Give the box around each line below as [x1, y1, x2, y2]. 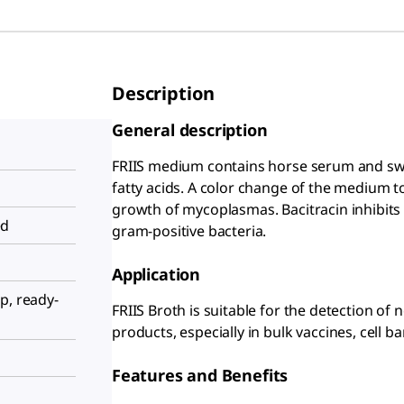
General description [112, 119, 268, 141]
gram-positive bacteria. [112, 221, 267, 241]
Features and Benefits [112, 364, 289, 386]
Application [112, 263, 201, 285]
